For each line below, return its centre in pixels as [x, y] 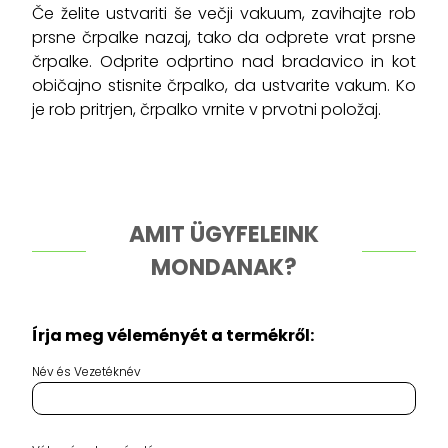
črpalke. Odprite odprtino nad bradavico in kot [224, 61]
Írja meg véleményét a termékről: [173, 335]
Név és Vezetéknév [86, 371]
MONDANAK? [224, 267]
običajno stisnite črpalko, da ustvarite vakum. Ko [224, 85]
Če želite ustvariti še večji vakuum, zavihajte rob [224, 13]
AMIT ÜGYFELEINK [224, 234]
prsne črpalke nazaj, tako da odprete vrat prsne [224, 37]
